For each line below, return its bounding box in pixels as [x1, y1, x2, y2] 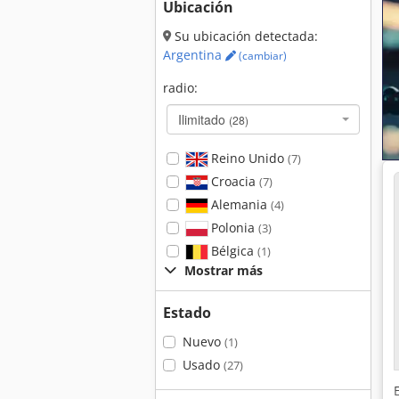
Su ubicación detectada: [171, 28, 318, 45]
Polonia [207, 219, 258, 236]
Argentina [163, 46, 225, 63]
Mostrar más [184, 262, 263, 279]
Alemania [207, 196, 271, 213]
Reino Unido [207, 150, 288, 167]
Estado [163, 303, 211, 322]
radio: [163, 79, 198, 96]
